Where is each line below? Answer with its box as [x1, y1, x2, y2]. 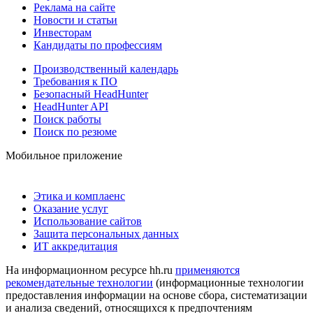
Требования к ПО [34, 75, 117, 87]
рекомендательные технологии [6, 276, 153, 289]
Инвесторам [34, 26, 92, 38]
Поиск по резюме [34, 125, 117, 138]
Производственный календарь [34, 62, 178, 75]
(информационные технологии [153, 276, 304, 289]
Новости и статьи [34, 13, 117, 26]
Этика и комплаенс [34, 189, 125, 202]
